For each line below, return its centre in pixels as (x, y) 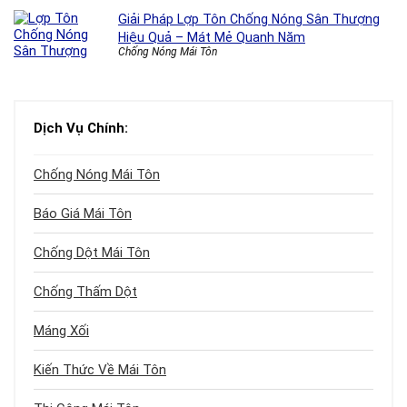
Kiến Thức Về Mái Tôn (100, 370)
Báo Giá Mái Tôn (83, 213)
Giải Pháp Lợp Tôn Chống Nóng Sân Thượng (249, 19)
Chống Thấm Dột (85, 292)
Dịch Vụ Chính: (81, 128)
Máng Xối (61, 331)
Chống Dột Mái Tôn (92, 253)
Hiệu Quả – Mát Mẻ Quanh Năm (212, 37)
